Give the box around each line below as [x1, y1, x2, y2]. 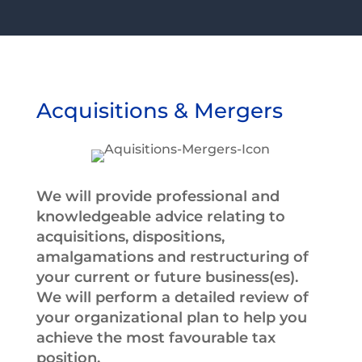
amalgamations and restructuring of [36, 247, 309, 266]
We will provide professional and [36, 187, 280, 205]
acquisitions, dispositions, [36, 227, 225, 246]
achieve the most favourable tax [36, 328, 276, 347]
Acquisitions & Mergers [36, 97, 288, 124]
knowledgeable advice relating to [36, 207, 285, 225]
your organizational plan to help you [36, 308, 307, 326]
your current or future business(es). [36, 267, 298, 286]
